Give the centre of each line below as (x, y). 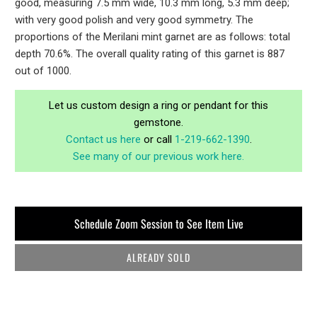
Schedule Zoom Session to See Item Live (158, 223)
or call (157, 139)
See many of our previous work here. (158, 156)
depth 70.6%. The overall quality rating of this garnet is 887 (150, 53)
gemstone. (158, 122)
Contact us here (103, 139)
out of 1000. (44, 70)
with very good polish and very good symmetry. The (134, 19)
